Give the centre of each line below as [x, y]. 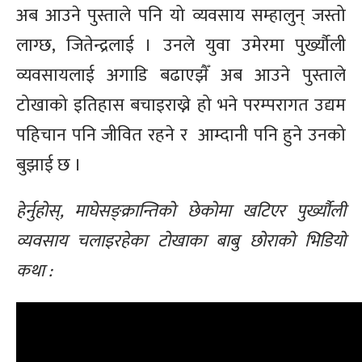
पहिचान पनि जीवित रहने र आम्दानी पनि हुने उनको [181, 135]
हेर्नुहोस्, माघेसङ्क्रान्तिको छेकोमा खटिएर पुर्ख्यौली [181, 211]
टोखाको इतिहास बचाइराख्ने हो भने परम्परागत [165, 105]
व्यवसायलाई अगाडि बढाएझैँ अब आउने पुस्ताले [181, 75]
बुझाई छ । [49, 165]
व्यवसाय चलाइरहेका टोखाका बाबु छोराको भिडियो [181, 241]
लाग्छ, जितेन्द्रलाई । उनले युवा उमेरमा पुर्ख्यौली [181, 45]
